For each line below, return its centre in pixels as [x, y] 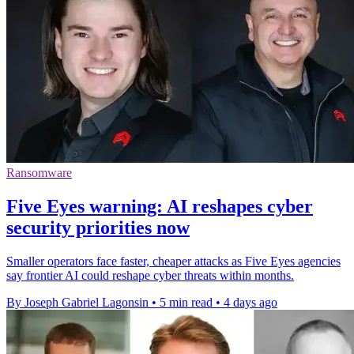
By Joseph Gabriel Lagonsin [77, 303]
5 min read [186, 303]
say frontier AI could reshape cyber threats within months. [150, 276]
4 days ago [250, 303]
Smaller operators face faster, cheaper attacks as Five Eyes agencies [173, 262]
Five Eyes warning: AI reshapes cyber [160, 207]
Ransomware [39, 173]
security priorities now [98, 228]
